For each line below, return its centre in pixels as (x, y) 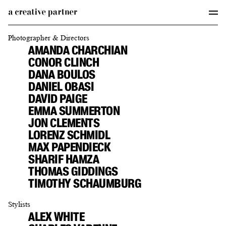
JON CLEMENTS (64, 123)
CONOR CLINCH (64, 62)
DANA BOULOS (62, 74)
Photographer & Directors (49, 38)
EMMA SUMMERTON (74, 111)
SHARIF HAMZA (64, 159)
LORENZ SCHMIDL (69, 135)
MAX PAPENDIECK (70, 147)
